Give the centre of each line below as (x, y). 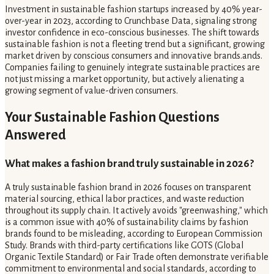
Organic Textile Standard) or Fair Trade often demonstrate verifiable (137, 257)
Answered (35, 135)
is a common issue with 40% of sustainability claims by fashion (127, 222)
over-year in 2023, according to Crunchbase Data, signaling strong (131, 20)
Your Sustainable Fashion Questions (112, 117)
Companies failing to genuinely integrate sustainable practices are (132, 67)
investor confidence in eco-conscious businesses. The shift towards (132, 32)
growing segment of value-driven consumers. (91, 90)
